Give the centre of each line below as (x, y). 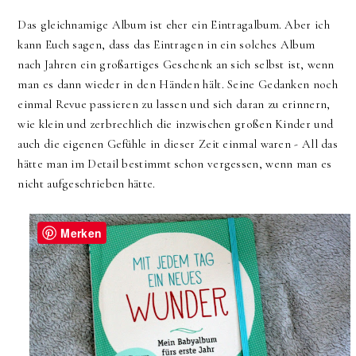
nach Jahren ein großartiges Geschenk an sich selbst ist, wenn (176, 65)
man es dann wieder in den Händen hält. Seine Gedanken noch (178, 85)
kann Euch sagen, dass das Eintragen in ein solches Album (166, 45)
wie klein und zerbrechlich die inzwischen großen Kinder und (176, 124)
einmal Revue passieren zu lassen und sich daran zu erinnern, (174, 104)
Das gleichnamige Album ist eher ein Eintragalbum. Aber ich (174, 25)
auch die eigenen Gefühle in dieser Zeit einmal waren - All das (178, 144)
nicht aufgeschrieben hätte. (88, 184)
